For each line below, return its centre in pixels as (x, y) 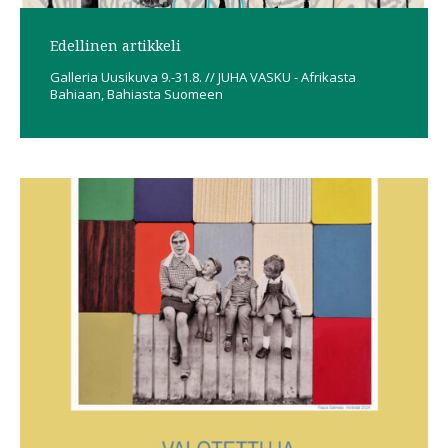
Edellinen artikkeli (115, 45)
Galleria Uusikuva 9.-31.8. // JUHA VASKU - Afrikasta (203, 76)
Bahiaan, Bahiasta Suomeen (136, 93)
